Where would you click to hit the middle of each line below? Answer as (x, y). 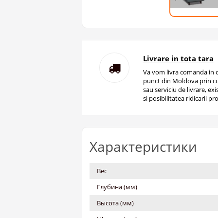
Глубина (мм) (117, 187)
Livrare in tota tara (178, 59)
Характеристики (143, 147)
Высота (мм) (115, 203)
